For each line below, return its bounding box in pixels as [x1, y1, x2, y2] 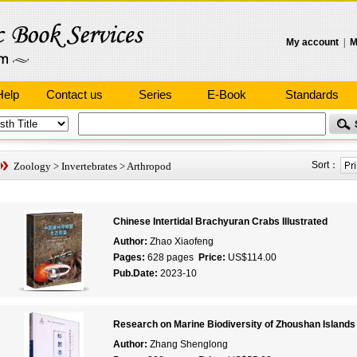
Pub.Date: [112, 268, 160, 279]
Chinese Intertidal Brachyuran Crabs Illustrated [112, 216, 328, 227]
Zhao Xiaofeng [149, 236, 214, 247]
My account [286, 37, 339, 48]
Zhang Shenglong [149, 339, 228, 350]
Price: [198, 252, 228, 263]
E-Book [207, 88, 246, 101]
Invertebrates [61, 160, 117, 172]
